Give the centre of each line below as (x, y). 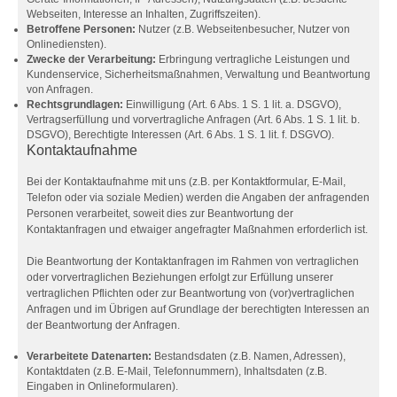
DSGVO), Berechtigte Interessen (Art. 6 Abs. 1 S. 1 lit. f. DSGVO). (180, 135)
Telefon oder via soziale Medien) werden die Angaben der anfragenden (198, 198)
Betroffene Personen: (81, 29)
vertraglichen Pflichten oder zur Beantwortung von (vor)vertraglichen (191, 293)
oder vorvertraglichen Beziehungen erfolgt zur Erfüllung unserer (180, 277)
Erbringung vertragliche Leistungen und (253, 59)
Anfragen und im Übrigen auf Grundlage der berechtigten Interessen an (198, 309)
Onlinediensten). (66, 44)
